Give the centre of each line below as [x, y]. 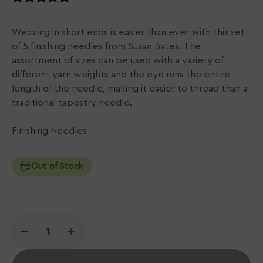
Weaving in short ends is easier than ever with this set [128, 32]
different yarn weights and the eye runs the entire [121, 74]
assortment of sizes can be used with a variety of [118, 60]
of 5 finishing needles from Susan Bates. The [106, 46]
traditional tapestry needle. [72, 102]
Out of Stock [57, 166]
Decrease [47, 236]
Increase [91, 236]
